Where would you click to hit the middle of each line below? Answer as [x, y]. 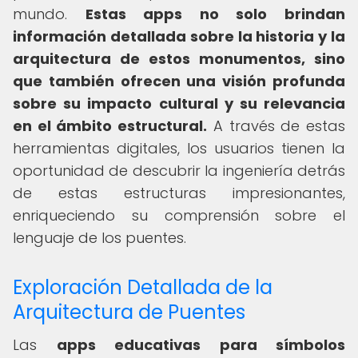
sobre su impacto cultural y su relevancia [179, 103]
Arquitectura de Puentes [129, 312]
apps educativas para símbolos [201, 345]
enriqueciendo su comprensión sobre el [179, 215]
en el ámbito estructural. [110, 126]
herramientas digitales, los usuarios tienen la [179, 148]
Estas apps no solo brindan [215, 14]
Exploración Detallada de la [143, 287]
